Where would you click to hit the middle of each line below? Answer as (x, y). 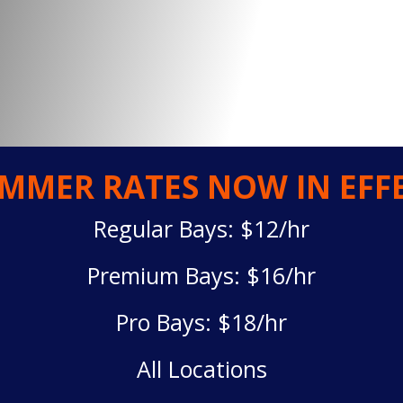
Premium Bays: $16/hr (201, 275)
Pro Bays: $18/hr (201, 322)
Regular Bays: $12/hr (201, 228)
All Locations (201, 369)
